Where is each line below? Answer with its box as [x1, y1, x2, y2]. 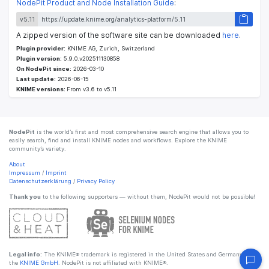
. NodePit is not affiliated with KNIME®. [58, 259, 168, 267]
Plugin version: [16, 55, 62, 62]
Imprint [46, 169, 67, 177]
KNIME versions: [16, 86, 67, 93]
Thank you [9, 193, 41, 201]
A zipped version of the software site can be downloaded [16, 31, 222, 40]
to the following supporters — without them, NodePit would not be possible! [41, 193, 255, 201]
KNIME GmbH [18, 259, 58, 267]
